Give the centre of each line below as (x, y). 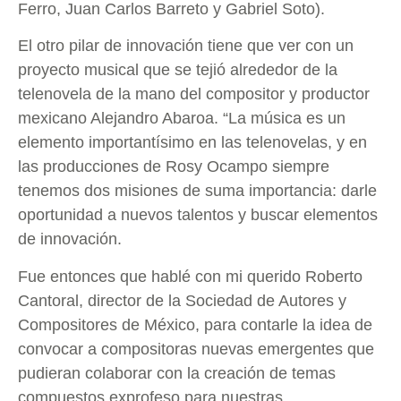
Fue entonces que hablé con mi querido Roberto (190, 276)
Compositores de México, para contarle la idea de (195, 324)
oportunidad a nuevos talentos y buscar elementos (198, 215)
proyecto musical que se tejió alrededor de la (178, 70)
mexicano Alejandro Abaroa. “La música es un (182, 119)
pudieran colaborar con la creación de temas (177, 373)
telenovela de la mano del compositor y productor (194, 94)
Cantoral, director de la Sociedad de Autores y (182, 300)
